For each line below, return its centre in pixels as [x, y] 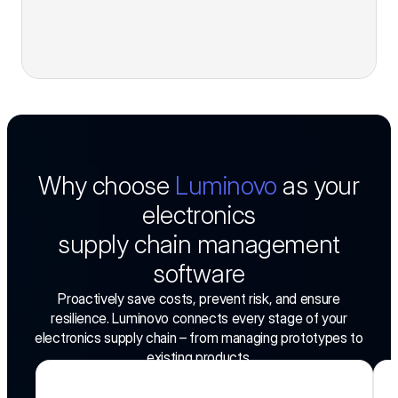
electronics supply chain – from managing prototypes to [199, 338]
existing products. [199, 357]
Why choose [107, 186]
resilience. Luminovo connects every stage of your [199, 318]
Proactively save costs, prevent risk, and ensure [199, 298]
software [199, 274]
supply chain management [199, 244]
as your [318, 186]
